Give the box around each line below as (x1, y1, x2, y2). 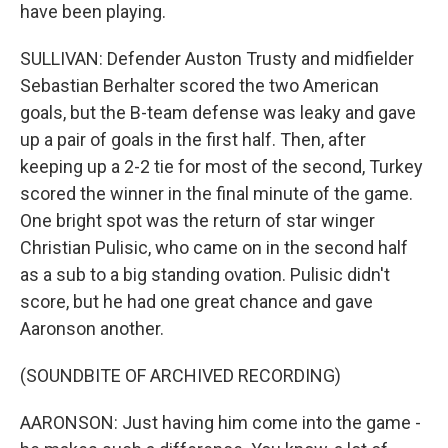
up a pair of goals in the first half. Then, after (20, 129, 366, 150)
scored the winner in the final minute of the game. (20, 183, 413, 204)
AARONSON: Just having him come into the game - (20, 412, 421, 433)
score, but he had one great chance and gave (20, 291, 373, 312)
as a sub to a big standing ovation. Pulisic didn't (20, 264, 390, 285)
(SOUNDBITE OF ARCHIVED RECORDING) (20, 365, 341, 386)
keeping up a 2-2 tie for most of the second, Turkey (20, 156, 423, 177)
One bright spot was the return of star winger (20, 210, 375, 231)
